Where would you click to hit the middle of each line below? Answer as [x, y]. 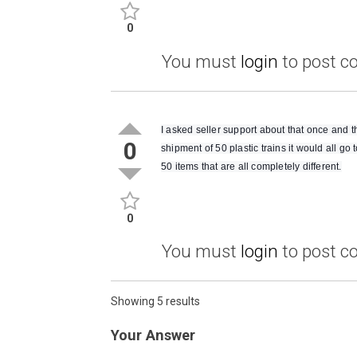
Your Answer [153, 335]
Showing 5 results [155, 302]
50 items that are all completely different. [251, 166]
